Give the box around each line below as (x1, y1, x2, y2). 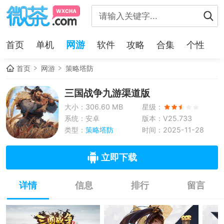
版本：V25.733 (142, 113, 192, 122)
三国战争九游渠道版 (64, 87, 150, 99)
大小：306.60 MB (64, 102, 123, 111)
